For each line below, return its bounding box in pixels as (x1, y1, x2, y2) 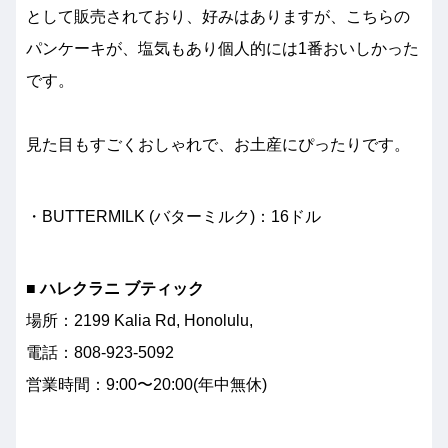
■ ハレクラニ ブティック (26, 279, 204, 297)
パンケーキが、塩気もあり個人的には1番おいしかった (26, 39, 419, 57)
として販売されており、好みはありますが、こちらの (26, 7, 410, 25)
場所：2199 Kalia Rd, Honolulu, (26, 311, 257, 329)
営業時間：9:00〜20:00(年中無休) (26, 375, 267, 393)
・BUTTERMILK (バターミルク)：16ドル (26, 207, 321, 225)
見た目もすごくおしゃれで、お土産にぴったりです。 (26, 135, 410, 153)
